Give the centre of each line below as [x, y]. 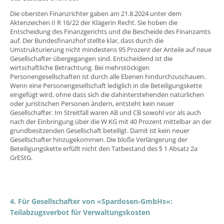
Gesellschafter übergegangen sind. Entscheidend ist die [91, 59]
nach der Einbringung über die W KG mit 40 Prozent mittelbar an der [111, 122]
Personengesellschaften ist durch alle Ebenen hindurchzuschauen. [108, 77]
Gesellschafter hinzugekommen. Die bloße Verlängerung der [99, 140]
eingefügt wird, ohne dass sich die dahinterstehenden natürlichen [107, 95]
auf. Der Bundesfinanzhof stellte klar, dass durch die [87, 41]
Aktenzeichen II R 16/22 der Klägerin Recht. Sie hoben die [94, 23]
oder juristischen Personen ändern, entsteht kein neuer [92, 104]
